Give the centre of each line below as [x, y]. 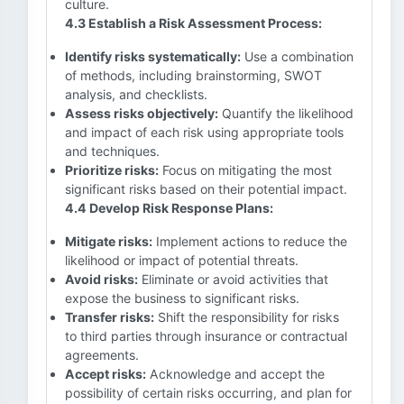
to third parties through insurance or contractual [206, 336]
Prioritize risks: [112, 170]
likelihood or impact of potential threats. [182, 260]
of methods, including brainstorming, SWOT [193, 75]
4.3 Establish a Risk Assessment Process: [193, 23]
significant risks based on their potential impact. [206, 189]
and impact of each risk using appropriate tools [204, 132]
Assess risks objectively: [142, 113]
